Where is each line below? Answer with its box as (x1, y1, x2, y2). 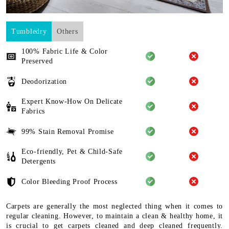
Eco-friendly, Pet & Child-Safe (21, 148, 123, 156)
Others (57, 28, 78, 36)
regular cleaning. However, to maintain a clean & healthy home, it (6, 212, 223, 220)
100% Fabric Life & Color (21, 48, 108, 56)
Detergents (21, 157, 56, 166)
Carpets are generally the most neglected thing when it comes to (6, 202, 223, 211)
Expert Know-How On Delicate (21, 98, 123, 106)
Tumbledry (11, 28, 47, 36)
